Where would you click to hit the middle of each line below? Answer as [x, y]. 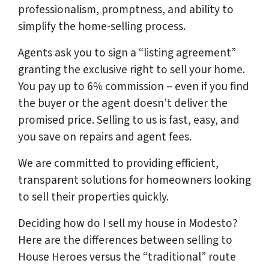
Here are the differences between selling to [125, 240]
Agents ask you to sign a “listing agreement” [127, 53]
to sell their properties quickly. [93, 197]
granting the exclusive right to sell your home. [131, 70]
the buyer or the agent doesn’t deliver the [123, 104]
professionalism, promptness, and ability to [126, 10]
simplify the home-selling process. [102, 27]
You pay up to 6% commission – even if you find [134, 87]
